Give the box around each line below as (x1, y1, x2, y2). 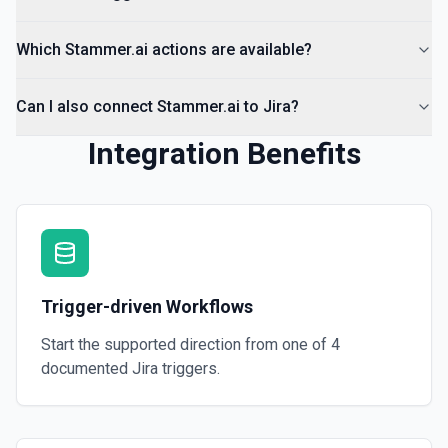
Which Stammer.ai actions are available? (16, 40, 312, 59)
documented (41, 359, 132, 378)
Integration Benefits (87, 136, 361, 171)
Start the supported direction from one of (41, 335, 331, 354)
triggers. (158, 359, 220, 378)
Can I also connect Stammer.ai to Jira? (16, 97, 299, 116)
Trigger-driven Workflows (41, 296, 253, 317)
